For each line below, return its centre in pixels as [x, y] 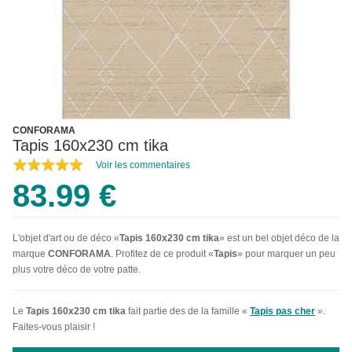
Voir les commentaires [143, 165]
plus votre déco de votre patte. [77, 269]
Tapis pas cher [282, 311]
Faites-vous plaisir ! [54, 327]
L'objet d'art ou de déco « [66, 238]
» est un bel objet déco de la [279, 238]
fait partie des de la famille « [188, 311]
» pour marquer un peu [286, 254]
